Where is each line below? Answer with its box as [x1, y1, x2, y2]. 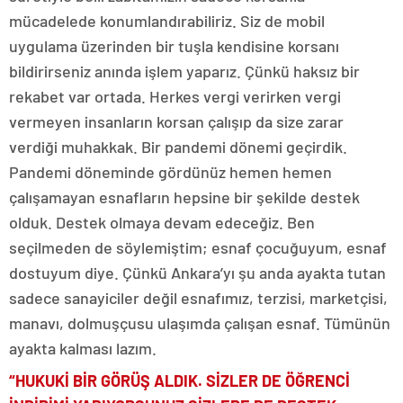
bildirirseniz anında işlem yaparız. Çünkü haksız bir [9, 61, 360, 82]
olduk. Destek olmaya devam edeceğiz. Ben [9, 212, 315, 233]
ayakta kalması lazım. [9, 338, 157, 359]
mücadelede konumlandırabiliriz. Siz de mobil [9, 11, 325, 31]
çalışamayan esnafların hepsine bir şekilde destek [9, 187, 360, 208]
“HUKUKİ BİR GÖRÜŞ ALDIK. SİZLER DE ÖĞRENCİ [9, 371, 350, 391]
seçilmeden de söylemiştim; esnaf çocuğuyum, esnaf [9, 237, 387, 258]
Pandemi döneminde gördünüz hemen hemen [9, 162, 332, 183]
